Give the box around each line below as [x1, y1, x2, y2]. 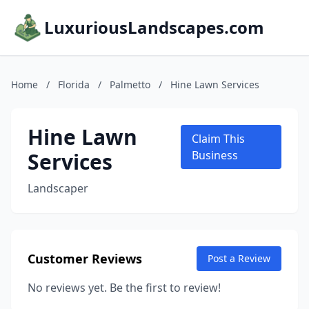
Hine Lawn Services [170, 78, 259, 91]
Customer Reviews [28, 250, 142, 267]
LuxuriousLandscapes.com [44, 16, 264, 39]
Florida [58, 78, 90, 91]
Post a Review [208, 252, 270, 265]
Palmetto [110, 78, 150, 91]
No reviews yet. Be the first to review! [28, 280, 221, 295]
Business [192, 148, 239, 163]
